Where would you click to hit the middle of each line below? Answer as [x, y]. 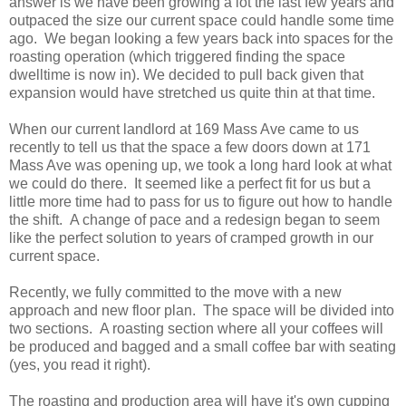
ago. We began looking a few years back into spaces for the [201, 38]
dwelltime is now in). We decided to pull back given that [186, 74]
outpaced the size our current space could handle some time [202, 20]
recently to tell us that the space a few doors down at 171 [190, 147]
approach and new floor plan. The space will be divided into [202, 310]
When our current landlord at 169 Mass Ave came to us [184, 129]
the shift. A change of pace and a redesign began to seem [194, 219]
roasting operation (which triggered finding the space [177, 56]
